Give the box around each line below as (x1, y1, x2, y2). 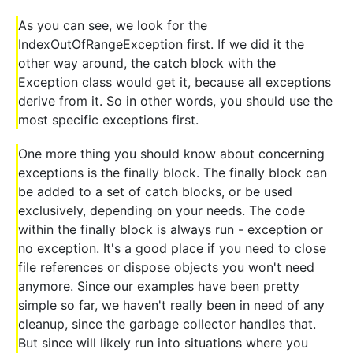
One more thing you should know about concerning (18, 145, 325, 162)
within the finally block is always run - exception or (18, 221, 323, 237)
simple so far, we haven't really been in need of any (18, 296, 325, 313)
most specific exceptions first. (18, 111, 199, 128)
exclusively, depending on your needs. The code (18, 202, 305, 218)
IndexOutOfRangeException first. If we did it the (18, 35, 304, 52)
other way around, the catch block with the (18, 54, 276, 71)
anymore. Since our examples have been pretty (18, 277, 299, 294)
